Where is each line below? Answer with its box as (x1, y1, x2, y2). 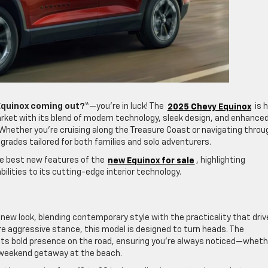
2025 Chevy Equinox (167, 102, 251, 111)
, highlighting (196, 156, 246, 165)
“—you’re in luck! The (85, 102, 166, 111)
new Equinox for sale (108, 156, 195, 165)
